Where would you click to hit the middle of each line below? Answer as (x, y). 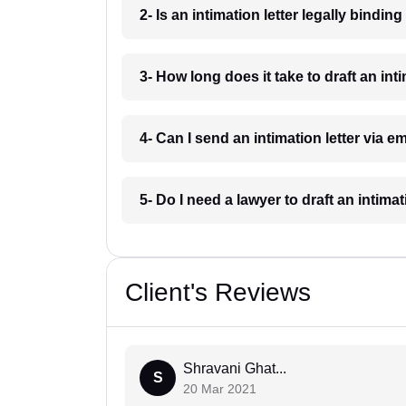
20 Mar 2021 (220, 389)
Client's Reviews (218, 293)
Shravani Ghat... (235, 369)
